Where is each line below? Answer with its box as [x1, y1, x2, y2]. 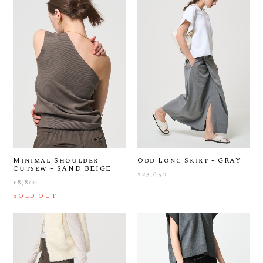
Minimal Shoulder [13, 155, 99, 166]
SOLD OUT [13, 191, 57, 201]
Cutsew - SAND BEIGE [13, 163, 112, 174]
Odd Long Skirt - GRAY [137, 155, 242, 166]
